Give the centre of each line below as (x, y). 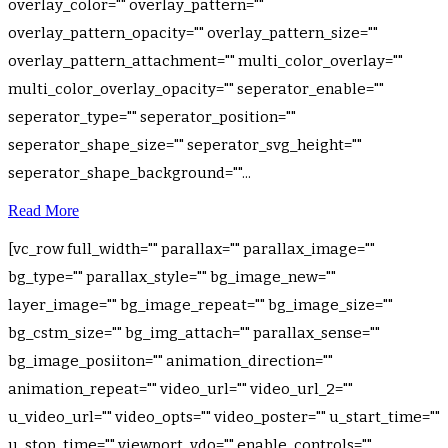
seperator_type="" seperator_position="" (152, 117)
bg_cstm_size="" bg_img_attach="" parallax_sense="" (194, 333)
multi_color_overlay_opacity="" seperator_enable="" (196, 89)
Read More (43, 210)
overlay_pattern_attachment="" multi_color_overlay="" (205, 61)
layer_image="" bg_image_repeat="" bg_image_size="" (200, 305)
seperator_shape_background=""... (129, 173)
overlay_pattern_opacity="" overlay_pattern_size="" (193, 33)
